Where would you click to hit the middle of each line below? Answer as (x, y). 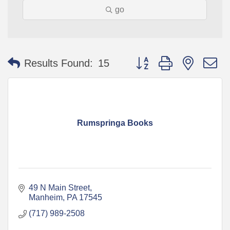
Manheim (46, 197)
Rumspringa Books (115, 123)
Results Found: (59, 63)
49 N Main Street (59, 187)
